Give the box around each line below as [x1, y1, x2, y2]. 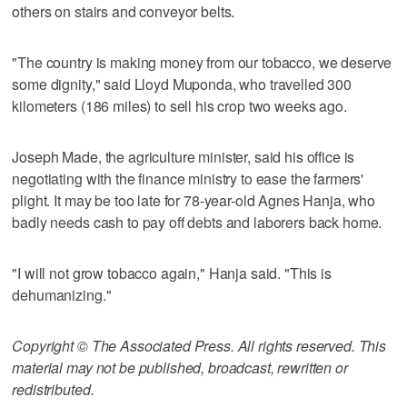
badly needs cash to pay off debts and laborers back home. [12, 211, 382, 233]
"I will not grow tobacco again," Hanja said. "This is [12, 262, 332, 283]
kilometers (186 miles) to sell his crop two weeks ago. [12, 94, 347, 116]
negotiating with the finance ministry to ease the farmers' [12, 167, 364, 189]
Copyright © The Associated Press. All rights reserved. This [12, 334, 387, 356]
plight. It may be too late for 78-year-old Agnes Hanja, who [12, 189, 376, 211]
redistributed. [12, 378, 94, 400]
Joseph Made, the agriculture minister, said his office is [12, 145, 355, 167]
